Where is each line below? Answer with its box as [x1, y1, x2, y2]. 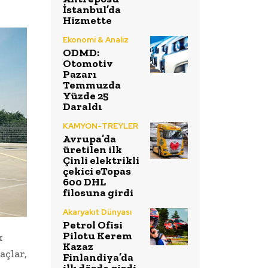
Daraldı [63, 99, 102, 113]
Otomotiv [63, 56, 113, 70]
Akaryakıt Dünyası [63, 206, 132, 217]
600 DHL [63, 175, 106, 188]
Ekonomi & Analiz [63, 34, 129, 45]
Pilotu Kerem [63, 229, 132, 242]
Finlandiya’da [63, 250, 133, 264]
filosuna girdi [63, 185, 133, 199]
